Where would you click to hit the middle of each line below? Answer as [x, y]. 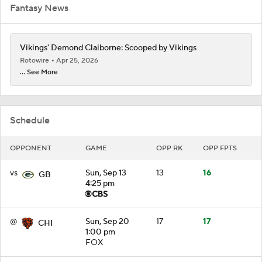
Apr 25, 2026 [77, 60]
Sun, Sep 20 [107, 221]
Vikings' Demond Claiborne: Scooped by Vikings [108, 48]
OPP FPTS [220, 148]
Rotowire [35, 60]
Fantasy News [39, 8]
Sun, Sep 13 [106, 173]
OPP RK [169, 148]
